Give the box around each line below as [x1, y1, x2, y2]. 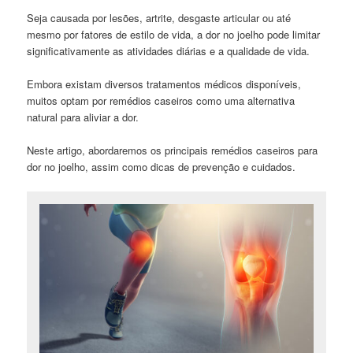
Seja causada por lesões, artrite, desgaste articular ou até [27, 9, 292, 25]
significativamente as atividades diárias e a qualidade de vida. [27, 43, 310, 58]
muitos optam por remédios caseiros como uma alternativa [27, 92, 295, 108]
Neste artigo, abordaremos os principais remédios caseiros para [27, 142, 318, 158]
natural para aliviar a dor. [27, 109, 139, 124]
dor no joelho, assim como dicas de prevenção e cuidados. [27, 158, 296, 174]
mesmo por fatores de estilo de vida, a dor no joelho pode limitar [27, 26, 321, 42]
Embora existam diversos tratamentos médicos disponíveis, [27, 76, 302, 91]
